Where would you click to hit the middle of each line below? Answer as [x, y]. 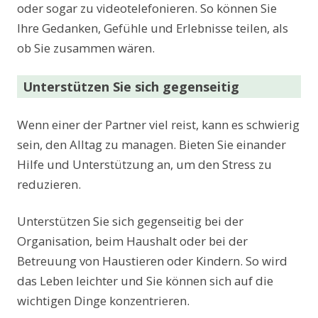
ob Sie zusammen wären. [86, 48]
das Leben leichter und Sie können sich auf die [145, 280]
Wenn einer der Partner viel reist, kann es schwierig [158, 124]
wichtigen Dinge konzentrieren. [103, 300]
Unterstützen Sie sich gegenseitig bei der [130, 221]
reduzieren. [49, 184]
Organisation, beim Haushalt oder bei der [132, 241]
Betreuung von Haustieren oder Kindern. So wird [152, 261]
